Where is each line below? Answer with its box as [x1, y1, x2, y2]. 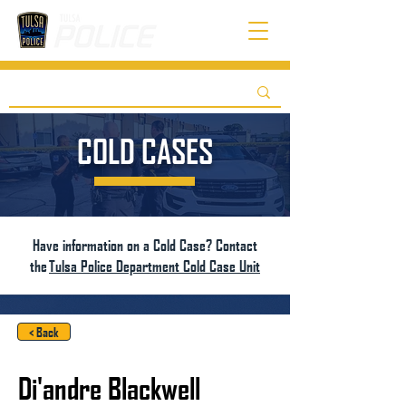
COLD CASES [77, 131, 213, 171]
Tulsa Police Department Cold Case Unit [49, 256, 260, 275]
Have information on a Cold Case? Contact [33, 236, 257, 255]
